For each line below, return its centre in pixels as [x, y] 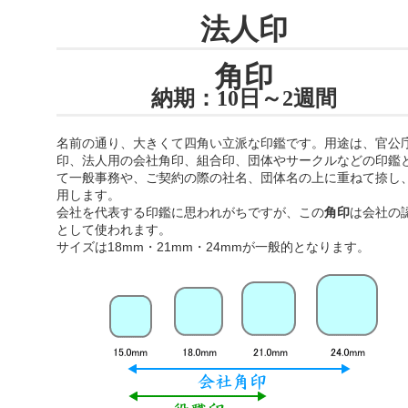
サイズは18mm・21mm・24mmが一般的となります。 [213, 246]
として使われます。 [113, 229]
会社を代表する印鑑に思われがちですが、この [190, 212]
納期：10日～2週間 [244, 98]
